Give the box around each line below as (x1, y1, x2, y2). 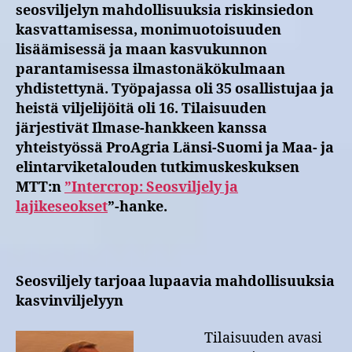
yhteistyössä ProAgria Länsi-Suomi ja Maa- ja (16, 138, 334, 157)
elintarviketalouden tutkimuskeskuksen (16, 158, 299, 177)
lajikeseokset (16, 197, 108, 216)
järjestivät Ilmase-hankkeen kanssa (16, 119, 267, 137)
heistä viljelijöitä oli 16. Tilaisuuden (16, 99, 266, 118)
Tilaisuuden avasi (204, 329, 322, 347)
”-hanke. (108, 197, 167, 216)
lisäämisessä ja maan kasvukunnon (16, 40, 267, 59)
